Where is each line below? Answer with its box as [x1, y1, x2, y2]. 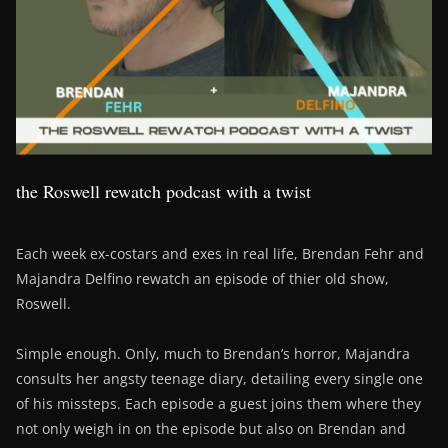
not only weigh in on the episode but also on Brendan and [16, 419, 406, 439]
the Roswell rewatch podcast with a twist [16, 179, 311, 204]
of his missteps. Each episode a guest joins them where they [16, 394, 421, 414]
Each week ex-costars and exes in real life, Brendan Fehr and [16, 244, 424, 264]
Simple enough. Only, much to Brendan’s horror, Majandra [16, 344, 410, 364]
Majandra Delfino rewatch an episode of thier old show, [16, 269, 389, 289]
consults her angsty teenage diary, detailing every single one [16, 369, 423, 389]
